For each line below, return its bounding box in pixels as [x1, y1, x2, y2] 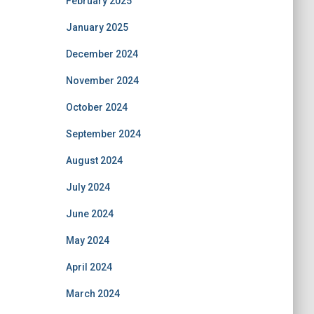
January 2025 [65, 21, 128, 33]
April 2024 [65, 261, 112, 273]
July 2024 [65, 181, 110, 193]
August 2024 [65, 154, 123, 166]
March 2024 [65, 287, 120, 299]
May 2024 [65, 234, 109, 246]
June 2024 [65, 207, 114, 219]
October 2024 [65, 101, 128, 113]
